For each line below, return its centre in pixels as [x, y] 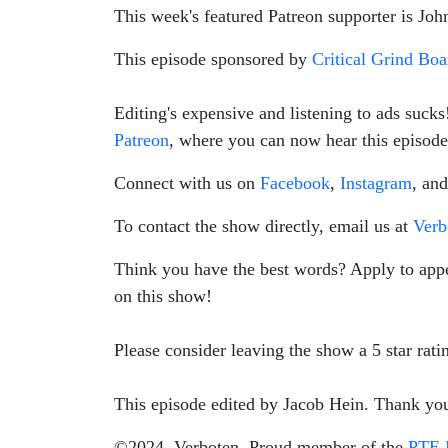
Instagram [376, 183]
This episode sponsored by [213, 59]
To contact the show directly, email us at [263, 226]
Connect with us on [187, 183]
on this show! [163, 296]
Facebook [295, 183]
